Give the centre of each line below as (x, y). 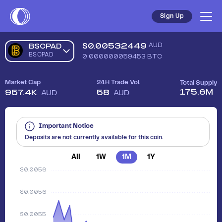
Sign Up (172, 16)
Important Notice (66, 126)
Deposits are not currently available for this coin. (94, 138)
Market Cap (23, 83)
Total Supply (198, 83)
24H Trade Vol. (118, 83)
